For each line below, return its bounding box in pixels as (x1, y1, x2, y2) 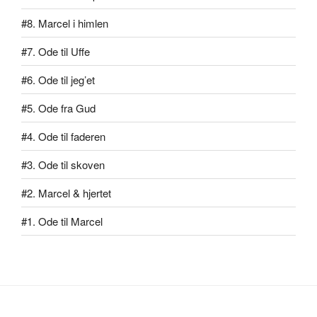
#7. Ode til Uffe (21, 43, 90, 59)
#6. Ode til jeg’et (21, 71, 95, 87)
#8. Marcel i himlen (21, 15, 108, 30)
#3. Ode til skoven (21, 156, 105, 172)
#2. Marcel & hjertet (21, 185, 111, 200)
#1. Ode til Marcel (21, 213, 103, 229)
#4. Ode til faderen (21, 128, 105, 144)
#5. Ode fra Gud (21, 100, 96, 115)
